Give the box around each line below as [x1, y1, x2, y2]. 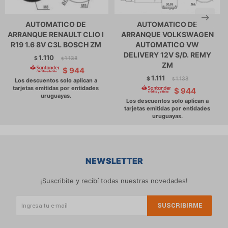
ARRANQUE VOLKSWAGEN [121, 30, 214, 39]
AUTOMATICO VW [135, 40, 199, 49]
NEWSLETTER [85, 156, 143, 166]
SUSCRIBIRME [157, 201, 202, 210]
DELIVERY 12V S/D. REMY [123, 50, 211, 59]
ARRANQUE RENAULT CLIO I [8, 30, 104, 39]
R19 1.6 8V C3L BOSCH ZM [10, 40, 101, 49]
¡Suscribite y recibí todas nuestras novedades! [40, 177, 188, 185]
